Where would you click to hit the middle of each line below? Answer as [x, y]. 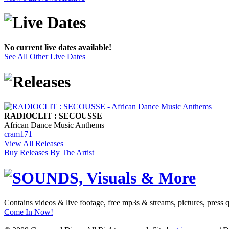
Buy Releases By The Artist [49, 153]
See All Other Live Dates [45, 57]
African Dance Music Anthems [54, 125]
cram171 [18, 134]
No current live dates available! [58, 48]
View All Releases [34, 144]
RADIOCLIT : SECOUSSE [53, 116]
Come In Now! [29, 212]
